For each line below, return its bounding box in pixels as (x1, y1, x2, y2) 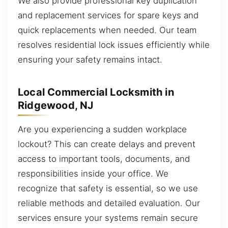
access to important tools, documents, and (18, 154, 190, 164)
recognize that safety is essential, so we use (18, 183, 198, 194)
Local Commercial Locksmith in (18, 85, 174, 98)
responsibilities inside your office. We (18, 168, 168, 179)
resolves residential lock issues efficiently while (18, 40, 210, 50)
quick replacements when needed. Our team (18, 25, 196, 36)
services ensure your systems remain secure (18, 213, 198, 223)
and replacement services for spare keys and (18, 10, 198, 21)
